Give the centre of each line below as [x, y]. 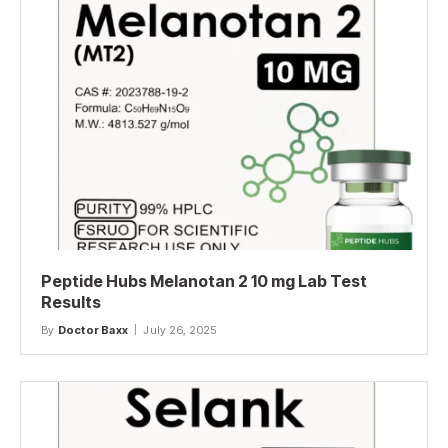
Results [71, 301]
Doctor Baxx [93, 329]
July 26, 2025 [180, 329]
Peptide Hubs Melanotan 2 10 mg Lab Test [204, 280]
